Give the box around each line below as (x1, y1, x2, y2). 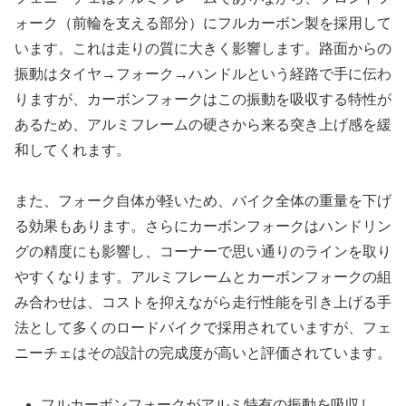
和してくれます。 (14, 141, 130, 158)
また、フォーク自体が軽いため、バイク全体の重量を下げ (14, 193, 391, 209)
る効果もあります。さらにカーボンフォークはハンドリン (14, 218, 391, 235)
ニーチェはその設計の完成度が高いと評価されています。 (14, 345, 391, 362)
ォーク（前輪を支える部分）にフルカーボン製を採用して (14, 14, 391, 31)
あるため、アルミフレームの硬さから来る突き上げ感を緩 (14, 116, 391, 132)
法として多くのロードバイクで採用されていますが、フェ (14, 320, 391, 336)
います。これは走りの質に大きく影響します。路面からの (14, 40, 391, 56)
